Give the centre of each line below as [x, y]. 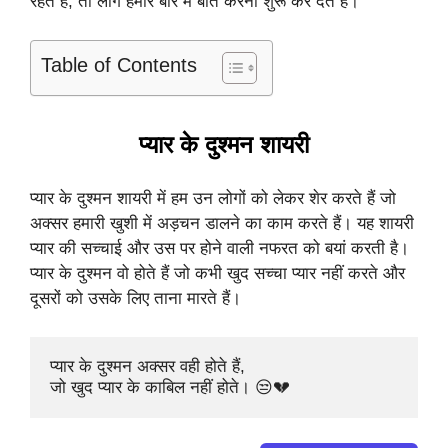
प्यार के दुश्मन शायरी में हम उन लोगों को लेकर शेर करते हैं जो [213, 199]
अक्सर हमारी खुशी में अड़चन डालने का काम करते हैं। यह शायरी [222, 224]
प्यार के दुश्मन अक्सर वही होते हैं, [150, 366]
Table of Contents [119, 64]
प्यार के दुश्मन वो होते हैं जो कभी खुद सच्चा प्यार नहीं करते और [217, 274]
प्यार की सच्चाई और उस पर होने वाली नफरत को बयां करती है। [219, 249]
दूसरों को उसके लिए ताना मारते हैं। [135, 299]
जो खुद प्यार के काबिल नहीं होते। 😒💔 [170, 387]
